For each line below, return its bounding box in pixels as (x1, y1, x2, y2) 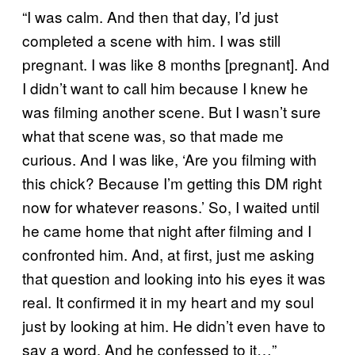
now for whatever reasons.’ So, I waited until (22, 195, 319, 217)
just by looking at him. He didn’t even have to (22, 314, 326, 336)
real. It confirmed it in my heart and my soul (22, 290, 314, 312)
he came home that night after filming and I (22, 219, 311, 241)
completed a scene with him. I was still (22, 29, 281, 51)
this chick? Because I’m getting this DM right (22, 171, 322, 193)
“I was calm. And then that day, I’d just (22, 5, 278, 27)
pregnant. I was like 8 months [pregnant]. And (22, 52, 330, 74)
